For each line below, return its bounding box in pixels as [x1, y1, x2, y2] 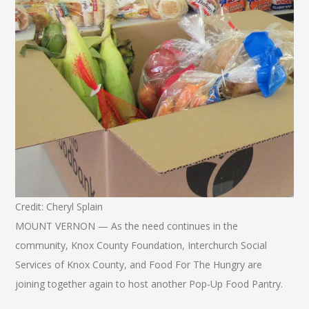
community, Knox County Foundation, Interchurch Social [15, 239, 268, 252]
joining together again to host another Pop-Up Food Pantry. [15, 277, 283, 291]
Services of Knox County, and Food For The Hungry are [15, 258, 263, 272]
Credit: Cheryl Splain [15, 200, 103, 214]
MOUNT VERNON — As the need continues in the [15, 219, 239, 233]
